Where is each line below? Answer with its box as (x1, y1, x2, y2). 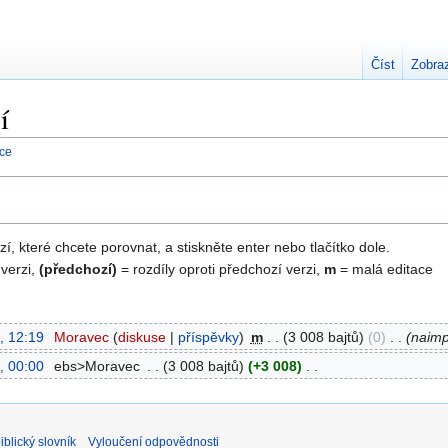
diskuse (117, 328, 166, 345)
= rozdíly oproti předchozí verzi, (117, 260, 324, 277)
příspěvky (177, 328, 239, 345)
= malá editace (336, 260, 433, 277)
